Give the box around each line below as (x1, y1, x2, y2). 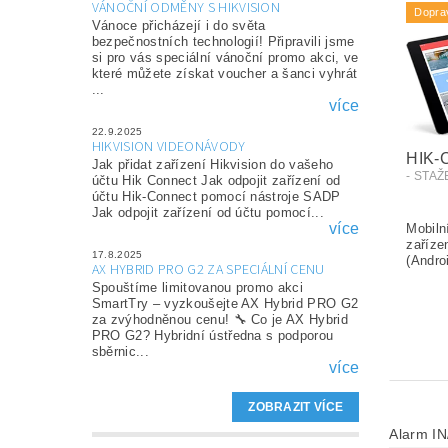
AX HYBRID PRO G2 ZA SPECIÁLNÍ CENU (91, 260, 325, 281)
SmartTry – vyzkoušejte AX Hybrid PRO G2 (91, 296, 359, 312)
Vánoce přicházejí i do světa (91, 18, 266, 34)
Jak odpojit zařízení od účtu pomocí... (91, 205, 324, 221)
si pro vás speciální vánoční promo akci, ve (91, 50, 359, 66)
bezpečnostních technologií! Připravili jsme (91, 34, 355, 50)
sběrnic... (91, 344, 149, 360)
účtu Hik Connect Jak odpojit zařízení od (91, 173, 341, 189)
